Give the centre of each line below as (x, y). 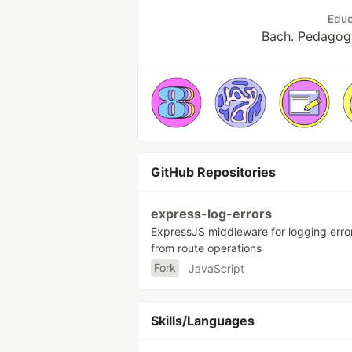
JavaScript (216, 268)
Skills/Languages (203, 321)
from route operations (206, 248)
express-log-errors (211, 214)
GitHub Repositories (213, 172)
